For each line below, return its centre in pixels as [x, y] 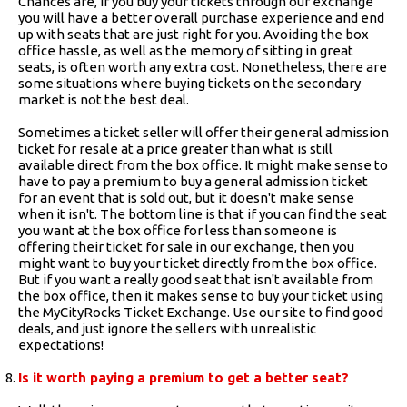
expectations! [61, 344]
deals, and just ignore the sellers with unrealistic [167, 328]
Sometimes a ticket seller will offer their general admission [203, 132]
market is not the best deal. [104, 99]
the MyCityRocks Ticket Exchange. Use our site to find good [201, 312]
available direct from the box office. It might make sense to [203, 164]
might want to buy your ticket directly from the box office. [198, 263]
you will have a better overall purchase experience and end [201, 17]
